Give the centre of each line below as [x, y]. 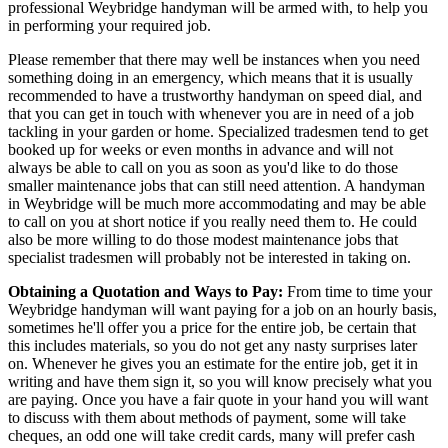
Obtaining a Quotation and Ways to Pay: [145, 291]
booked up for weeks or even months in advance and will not [200, 149]
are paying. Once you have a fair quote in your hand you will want [218, 399]
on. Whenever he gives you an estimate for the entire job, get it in [213, 363]
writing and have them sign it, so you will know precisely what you [220, 381]
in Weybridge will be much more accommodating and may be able [217, 203]
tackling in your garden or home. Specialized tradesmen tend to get [218, 131]
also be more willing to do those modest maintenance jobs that [203, 239]
